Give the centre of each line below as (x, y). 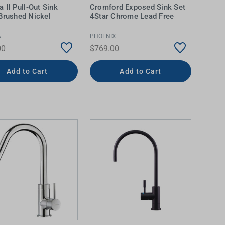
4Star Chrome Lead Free (132, 16)
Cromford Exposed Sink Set (138, 7)
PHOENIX (103, 36)
